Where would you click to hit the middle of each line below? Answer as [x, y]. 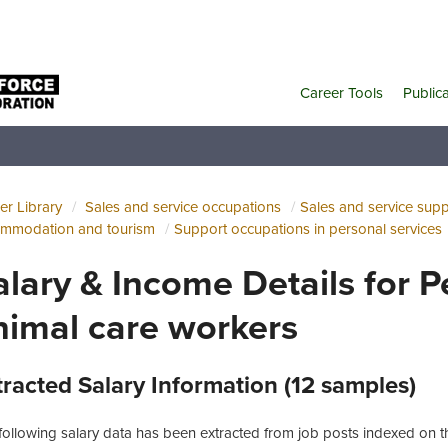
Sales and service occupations [183, 206]
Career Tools [341, 92]
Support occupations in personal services [308, 228]
